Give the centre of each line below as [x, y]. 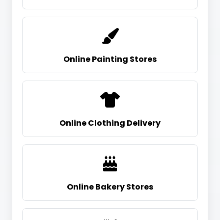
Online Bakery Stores [110, 187]
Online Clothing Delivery [110, 123]
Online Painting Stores [110, 59]
